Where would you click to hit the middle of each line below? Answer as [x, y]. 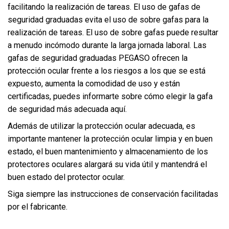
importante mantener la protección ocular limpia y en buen [110, 139]
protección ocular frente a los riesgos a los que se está [107, 71]
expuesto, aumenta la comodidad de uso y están [94, 83]
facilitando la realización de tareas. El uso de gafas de [104, 7]
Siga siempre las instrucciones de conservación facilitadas [113, 194]
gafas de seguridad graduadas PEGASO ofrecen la [98, 58]
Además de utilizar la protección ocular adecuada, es [101, 126]
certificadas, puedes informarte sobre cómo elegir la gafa [110, 96]
